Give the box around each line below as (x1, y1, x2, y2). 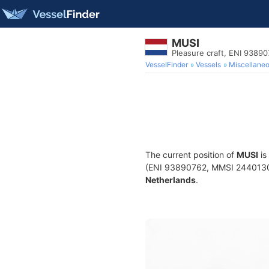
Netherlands (145, 175, 196, 185)
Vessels (196, 60, 221, 69)
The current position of (145, 150, 237, 160)
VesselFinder (145, 60, 188, 69)
